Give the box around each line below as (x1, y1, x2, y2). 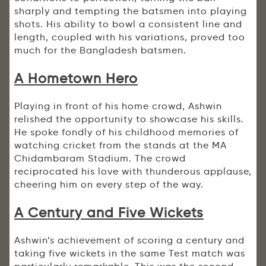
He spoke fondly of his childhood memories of (14, 126, 239, 138)
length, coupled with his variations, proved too (14, 31, 245, 43)
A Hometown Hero (14, 70, 138, 87)
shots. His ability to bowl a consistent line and (14, 18, 242, 30)
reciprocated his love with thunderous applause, (14, 166, 252, 178)
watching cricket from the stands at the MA (14, 140, 227, 151)
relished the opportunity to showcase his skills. (14, 113, 244, 125)
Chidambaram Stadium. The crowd (14, 153, 186, 164)
